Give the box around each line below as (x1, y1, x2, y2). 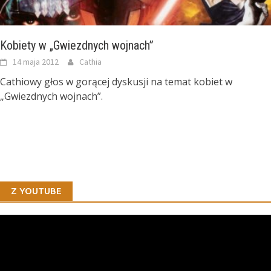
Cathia (79, 56, 102, 68)
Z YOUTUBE (11, 186, 62, 197)
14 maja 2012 (13, 56, 59, 68)
